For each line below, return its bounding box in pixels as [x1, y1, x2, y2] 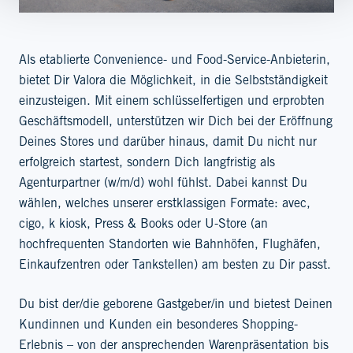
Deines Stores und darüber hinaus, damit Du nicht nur [19, 136, 317, 150]
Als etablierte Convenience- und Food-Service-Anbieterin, [19, 54, 330, 68]
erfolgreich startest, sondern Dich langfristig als [19, 157, 275, 170]
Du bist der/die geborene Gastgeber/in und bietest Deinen [19, 299, 333, 312]
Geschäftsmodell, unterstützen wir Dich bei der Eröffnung [19, 116, 333, 129]
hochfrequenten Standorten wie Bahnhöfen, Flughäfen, [19, 239, 321, 252]
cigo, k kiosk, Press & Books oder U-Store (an [19, 218, 268, 232]
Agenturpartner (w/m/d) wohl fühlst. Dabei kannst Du [19, 177, 307, 191]
